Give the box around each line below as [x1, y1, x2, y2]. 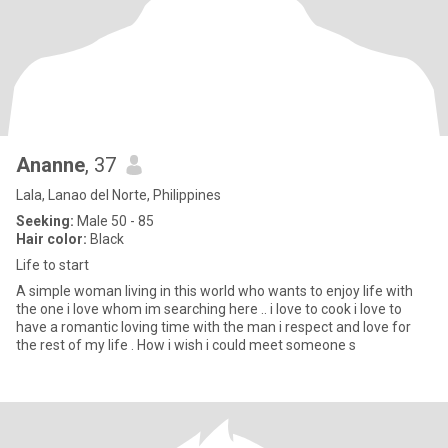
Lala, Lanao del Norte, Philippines [16, 187, 221, 203]
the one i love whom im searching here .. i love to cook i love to [16, 301, 402, 317]
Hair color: [16, 231, 87, 247]
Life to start [16, 257, 89, 273]
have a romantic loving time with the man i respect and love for [16, 319, 411, 335]
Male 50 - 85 [74, 213, 154, 229]
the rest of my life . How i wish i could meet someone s [16, 337, 356, 353]
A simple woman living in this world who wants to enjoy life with [16, 283, 413, 299]
